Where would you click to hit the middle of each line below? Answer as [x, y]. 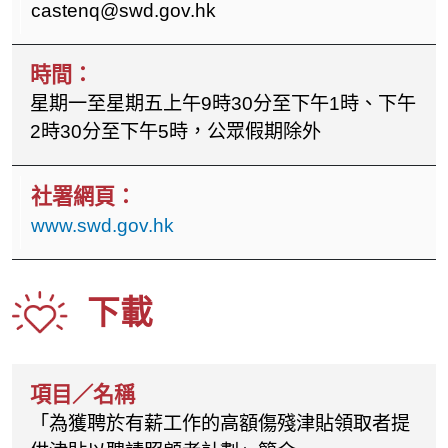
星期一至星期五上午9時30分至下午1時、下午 [222, 104]
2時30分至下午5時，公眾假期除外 [175, 132]
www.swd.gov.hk [102, 225]
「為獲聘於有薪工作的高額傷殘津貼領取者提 [219, 423]
